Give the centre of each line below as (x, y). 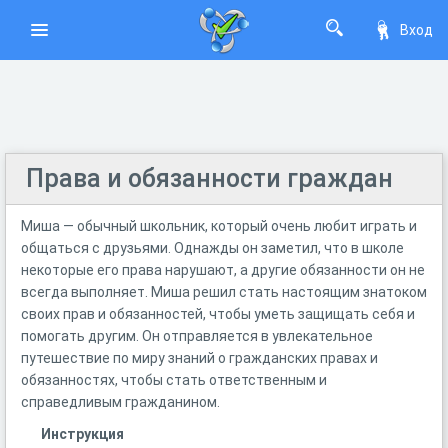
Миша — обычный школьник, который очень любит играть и (219, 226)
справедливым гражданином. (120, 402)
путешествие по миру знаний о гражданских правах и (199, 358)
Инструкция (82, 434)
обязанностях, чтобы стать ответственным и (174, 380)
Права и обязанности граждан (209, 178)
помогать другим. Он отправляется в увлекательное (197, 336)
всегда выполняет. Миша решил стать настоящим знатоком (224, 292)
